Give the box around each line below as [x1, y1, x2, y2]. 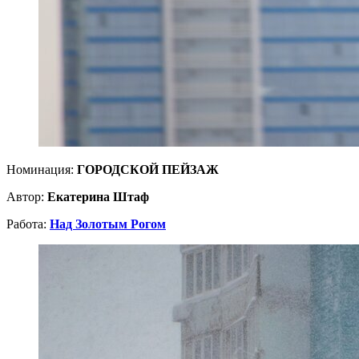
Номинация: [6, 163, 77, 177]
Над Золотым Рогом [50, 217, 166, 232]
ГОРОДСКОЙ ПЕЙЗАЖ [77, 163, 219, 177]
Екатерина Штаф [47, 190, 149, 204]
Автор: [6, 190, 47, 204]
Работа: [6, 217, 50, 232]
